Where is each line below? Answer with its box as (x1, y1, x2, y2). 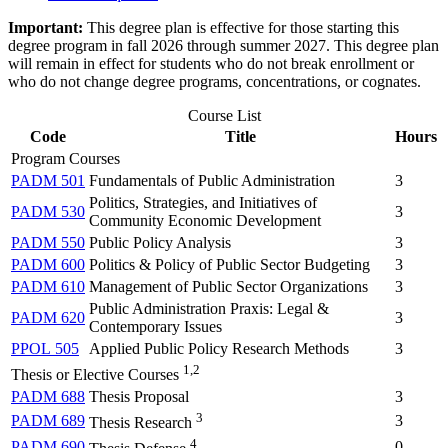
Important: (8, 19, 87, 37)
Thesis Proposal (89, 388, 189, 406)
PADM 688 (11, 388, 85, 406)
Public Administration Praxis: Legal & (89, 300, 329, 318)
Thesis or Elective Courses (11, 366, 179, 384)
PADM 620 (11, 309, 85, 327)
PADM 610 (11, 278, 85, 296)
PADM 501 (11, 172, 85, 190)
